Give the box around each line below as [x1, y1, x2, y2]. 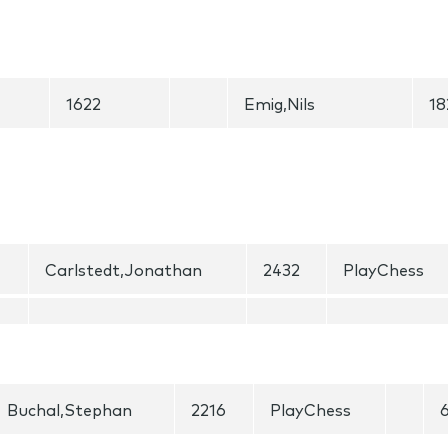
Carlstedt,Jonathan [45, 258, 202, 280]
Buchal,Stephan [7, 398, 132, 420]
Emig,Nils [244, 92, 315, 114]
